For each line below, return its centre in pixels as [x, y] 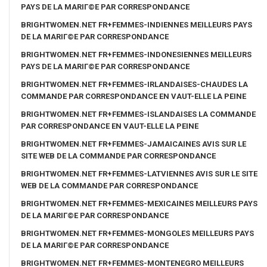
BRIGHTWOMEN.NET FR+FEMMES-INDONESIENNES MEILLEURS [136, 54]
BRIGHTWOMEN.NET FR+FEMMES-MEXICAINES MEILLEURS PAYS [139, 203]
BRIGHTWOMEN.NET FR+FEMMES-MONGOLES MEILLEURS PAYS [137, 233]
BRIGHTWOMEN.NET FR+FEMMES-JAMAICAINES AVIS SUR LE [133, 144]
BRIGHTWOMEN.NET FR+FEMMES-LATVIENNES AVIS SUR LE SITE [139, 173]
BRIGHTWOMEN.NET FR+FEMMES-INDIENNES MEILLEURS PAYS [136, 24]
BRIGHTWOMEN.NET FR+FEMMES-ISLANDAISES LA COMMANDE [138, 114]
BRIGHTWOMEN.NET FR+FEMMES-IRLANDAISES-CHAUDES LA [134, 84]
